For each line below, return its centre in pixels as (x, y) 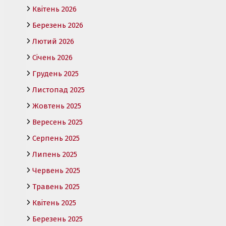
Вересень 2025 (58, 122)
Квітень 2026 (54, 9)
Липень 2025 (55, 154)
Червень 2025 (56, 170)
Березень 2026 (58, 25)
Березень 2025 (58, 219)
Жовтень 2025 (57, 106)
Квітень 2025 (54, 203)
